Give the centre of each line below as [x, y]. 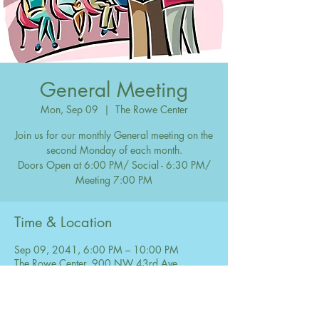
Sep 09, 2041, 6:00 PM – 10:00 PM [96, 250]
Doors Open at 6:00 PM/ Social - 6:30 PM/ [114, 165]
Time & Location [63, 222]
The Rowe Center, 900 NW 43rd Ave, [97, 263]
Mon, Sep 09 [69, 109]
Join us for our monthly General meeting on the [114, 135]
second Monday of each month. [114, 150]
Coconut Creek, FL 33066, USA [84, 277]
